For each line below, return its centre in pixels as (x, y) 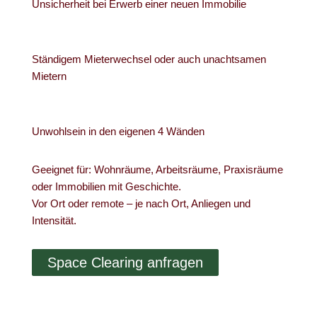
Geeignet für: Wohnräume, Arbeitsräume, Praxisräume (157, 169)
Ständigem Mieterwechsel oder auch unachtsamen (149, 59)
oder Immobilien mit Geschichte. (106, 186)
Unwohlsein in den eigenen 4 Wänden (118, 131)
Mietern (49, 76)
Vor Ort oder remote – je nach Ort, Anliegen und (141, 203)
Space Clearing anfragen (125, 263)
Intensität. (54, 220)
